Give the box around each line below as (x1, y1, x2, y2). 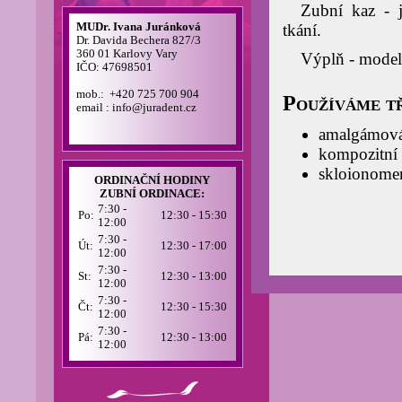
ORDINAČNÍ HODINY (94, 174, 210, 187)
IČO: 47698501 (75, 61, 153, 74)
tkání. (282, 21, 321, 39)
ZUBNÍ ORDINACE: (100, 188, 205, 200)
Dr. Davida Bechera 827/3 (75, 34, 201, 47)
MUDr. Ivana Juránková (75, 21, 201, 33)
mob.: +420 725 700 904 (75, 88, 199, 100)
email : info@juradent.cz (75, 101, 197, 114)
